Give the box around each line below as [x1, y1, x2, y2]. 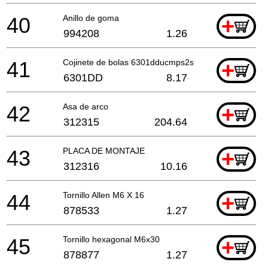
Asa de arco [63, 101, 108, 111]
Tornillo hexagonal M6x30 [63, 234, 160, 244]
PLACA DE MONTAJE [63, 145, 145, 156]
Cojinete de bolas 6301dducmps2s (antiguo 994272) [63, 57, 261, 67]
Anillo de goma [63, 13, 119, 23]
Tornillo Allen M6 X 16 [63, 190, 144, 200]
